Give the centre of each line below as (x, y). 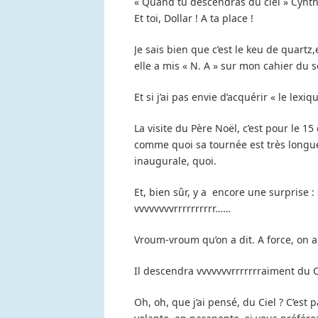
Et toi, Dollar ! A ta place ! (194, 18)
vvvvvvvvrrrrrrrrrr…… (182, 209)
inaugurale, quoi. (175, 161)
